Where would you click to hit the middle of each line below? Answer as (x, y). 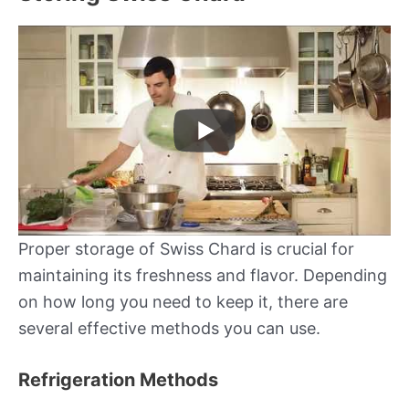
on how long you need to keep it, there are (183, 301)
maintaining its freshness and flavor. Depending (203, 275)
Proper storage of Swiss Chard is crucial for (186, 248)
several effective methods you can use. (169, 328)
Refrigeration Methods (118, 379)
